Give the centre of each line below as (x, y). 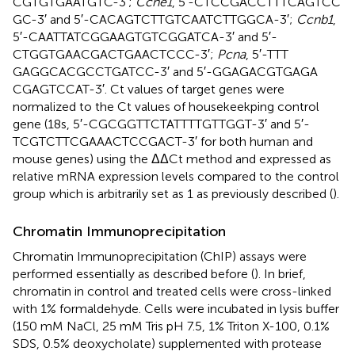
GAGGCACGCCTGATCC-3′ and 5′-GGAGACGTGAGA (165, 71)
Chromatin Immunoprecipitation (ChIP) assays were (160, 256)
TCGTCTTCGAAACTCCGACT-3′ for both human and (163, 141)
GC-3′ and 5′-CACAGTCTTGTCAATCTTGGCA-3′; (155, 19)
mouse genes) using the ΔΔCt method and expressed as (172, 158)
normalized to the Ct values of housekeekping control (166, 106)
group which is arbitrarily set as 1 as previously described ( (173, 193)
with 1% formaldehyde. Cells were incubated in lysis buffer (176, 308)
